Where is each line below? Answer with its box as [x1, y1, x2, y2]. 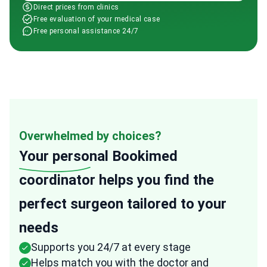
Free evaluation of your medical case [33, 15, 160, 23]
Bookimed [108, 148, 178, 164]
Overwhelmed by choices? [19, 129, 162, 143]
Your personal [19, 148, 108, 164]
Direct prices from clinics [33, 3, 119, 11]
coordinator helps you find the [19, 172, 214, 188]
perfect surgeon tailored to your [19, 195, 226, 212]
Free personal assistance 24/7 [33, 27, 139, 35]
